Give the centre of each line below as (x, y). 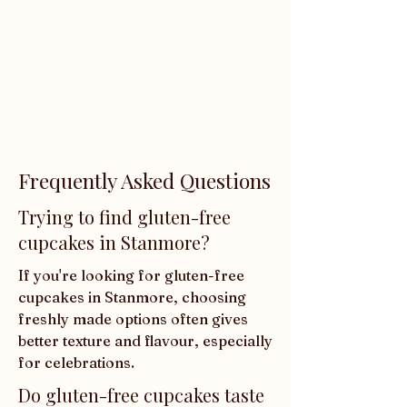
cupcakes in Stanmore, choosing (132, 298)
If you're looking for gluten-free (131, 276)
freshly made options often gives (133, 319)
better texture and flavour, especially (145, 341)
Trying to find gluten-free (124, 217)
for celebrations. (76, 363)
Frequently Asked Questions (144, 181)
